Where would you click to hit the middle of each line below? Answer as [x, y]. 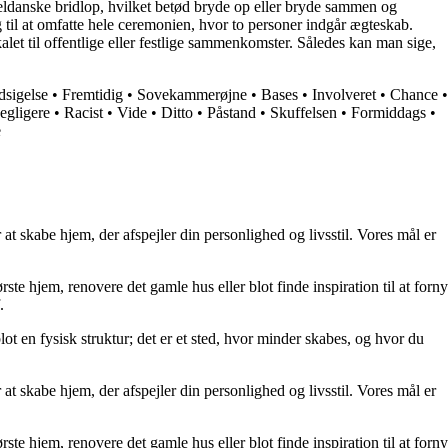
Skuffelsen [303, 113]
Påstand [231, 113]
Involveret [344, 95]
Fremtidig [92, 95]
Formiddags [388, 113]
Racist [83, 113]
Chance [414, 95]
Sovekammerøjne [192, 95]
